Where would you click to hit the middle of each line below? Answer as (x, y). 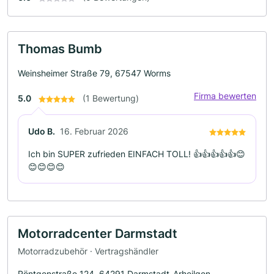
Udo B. (42, 131)
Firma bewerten (225, 95)
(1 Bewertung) (111, 98)
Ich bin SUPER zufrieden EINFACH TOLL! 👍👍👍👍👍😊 (137, 154)
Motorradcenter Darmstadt (98, 233)
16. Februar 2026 (94, 131)
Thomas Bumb (60, 49)
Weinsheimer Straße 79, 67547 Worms (94, 73)
